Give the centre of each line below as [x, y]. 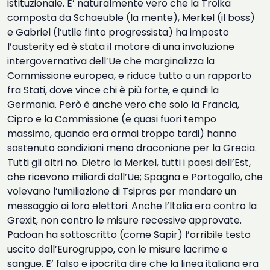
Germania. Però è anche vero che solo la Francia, [123, 105]
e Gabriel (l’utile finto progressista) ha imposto [118, 32]
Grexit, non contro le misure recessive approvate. [124, 220]
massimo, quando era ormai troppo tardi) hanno [122, 133]
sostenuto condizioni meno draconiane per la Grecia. [132, 148]
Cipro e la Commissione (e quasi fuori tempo [112, 119]
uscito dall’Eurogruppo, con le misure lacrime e [118, 249]
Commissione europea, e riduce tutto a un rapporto [129, 76]
